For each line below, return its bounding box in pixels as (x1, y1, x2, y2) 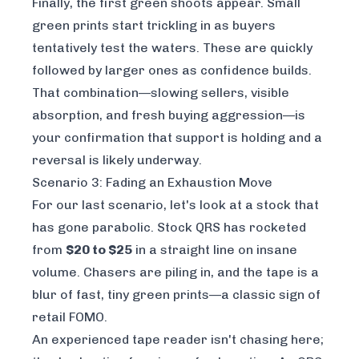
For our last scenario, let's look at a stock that (32, 196, 319, 212)
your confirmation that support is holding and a (32, 129, 322, 145)
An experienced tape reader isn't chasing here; (32, 331, 324, 347)
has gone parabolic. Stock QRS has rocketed (32, 219, 306, 235)
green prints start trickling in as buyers (32, 17, 276, 33)
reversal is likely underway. (32, 151, 202, 167)
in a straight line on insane (132, 241, 297, 257)
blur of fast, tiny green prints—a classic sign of (32, 286, 321, 302)
